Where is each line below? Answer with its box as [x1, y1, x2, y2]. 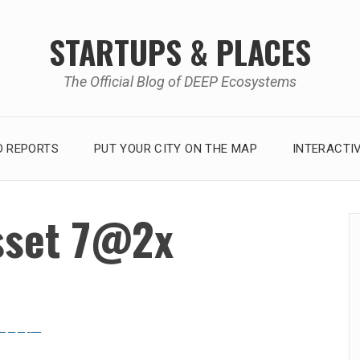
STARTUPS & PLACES [49, 27, 311, 75]
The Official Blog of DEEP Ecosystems [63, 72, 297, 90]
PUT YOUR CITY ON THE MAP [93, 141, 257, 156]
